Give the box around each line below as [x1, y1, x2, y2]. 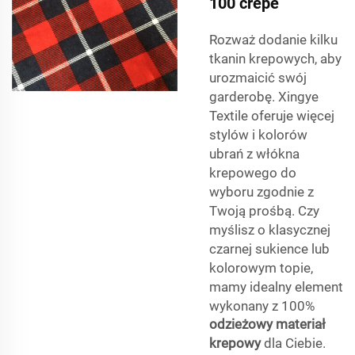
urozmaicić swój [209, 69, 307, 86]
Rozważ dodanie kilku [209, 31, 338, 48]
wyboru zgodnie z [209, 183, 314, 200]
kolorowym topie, [209, 259, 313, 276]
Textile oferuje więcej [209, 107, 334, 124]
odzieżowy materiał [209, 315, 326, 332]
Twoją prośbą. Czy [209, 202, 319, 219]
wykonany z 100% [209, 297, 315, 314]
